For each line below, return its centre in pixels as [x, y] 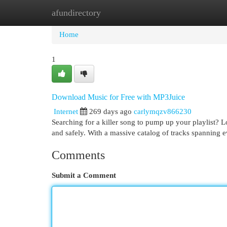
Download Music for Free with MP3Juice [118, 97]
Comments [78, 155]
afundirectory [76, 13]
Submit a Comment [84, 175]
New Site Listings [129, 13]
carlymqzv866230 [163, 111]
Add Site [185, 13]
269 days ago [110, 111]
